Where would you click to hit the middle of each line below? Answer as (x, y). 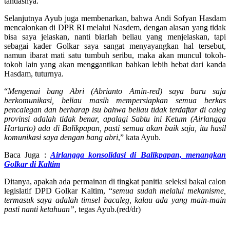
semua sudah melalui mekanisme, (169, 190)
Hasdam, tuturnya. (35, 73)
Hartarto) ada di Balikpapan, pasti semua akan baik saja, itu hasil (115, 128)
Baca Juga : (27, 155)
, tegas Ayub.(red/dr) (108, 209)
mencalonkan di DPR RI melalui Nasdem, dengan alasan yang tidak (115, 27)
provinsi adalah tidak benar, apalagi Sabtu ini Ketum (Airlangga (115, 119)
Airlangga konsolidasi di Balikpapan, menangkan (138, 155)
